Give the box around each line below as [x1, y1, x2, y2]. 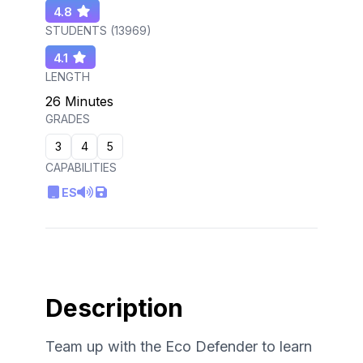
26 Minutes [45, 93, 113, 110]
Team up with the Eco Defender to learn [45, 338, 312, 356]
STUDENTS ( [45, 23, 114, 38]
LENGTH [45, 70, 90, 84]
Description [45, 293, 183, 323]
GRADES [45, 112, 90, 126]
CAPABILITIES [45, 160, 117, 175]
